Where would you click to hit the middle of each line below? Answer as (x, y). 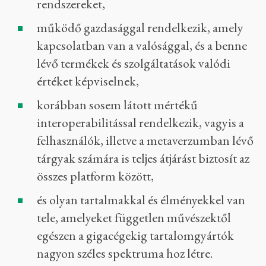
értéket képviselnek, (88, 81)
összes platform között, (95, 176)
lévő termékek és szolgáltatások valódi (134, 63)
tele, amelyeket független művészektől (134, 218)
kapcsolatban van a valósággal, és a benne (142, 45)
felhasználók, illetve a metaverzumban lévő (145, 140)
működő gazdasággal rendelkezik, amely (140, 28)
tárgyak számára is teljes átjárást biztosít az (143, 158)
